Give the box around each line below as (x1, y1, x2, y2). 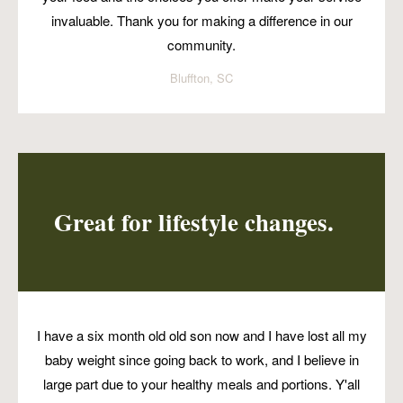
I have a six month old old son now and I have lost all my (36, 325, 367, 345)
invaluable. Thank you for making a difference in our (50, 10, 353, 30)
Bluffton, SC (170, 68, 233, 86)
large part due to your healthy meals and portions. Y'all (43, 373, 360, 393)
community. (167, 34, 236, 54)
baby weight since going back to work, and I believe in (44, 349, 359, 369)
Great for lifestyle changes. (54, 204, 334, 240)
